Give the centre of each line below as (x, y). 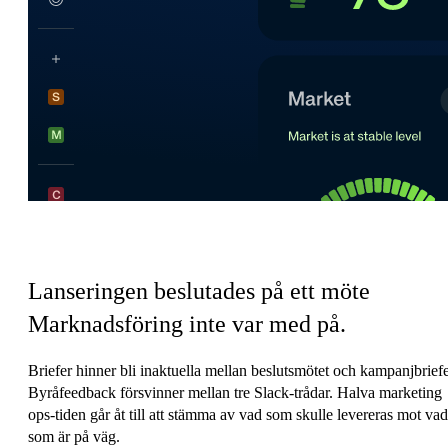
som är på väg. (74, 437)
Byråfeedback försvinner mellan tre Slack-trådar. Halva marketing (235, 393)
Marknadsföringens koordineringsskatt (149, 238)
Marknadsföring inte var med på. (187, 323)
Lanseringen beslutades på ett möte (199, 290)
